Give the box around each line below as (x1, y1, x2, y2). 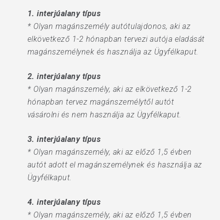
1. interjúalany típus (27, 9, 101, 18)
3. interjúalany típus (27, 135, 101, 144)
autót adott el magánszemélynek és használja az (27, 160, 202, 169)
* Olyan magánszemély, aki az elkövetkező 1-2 (27, 84, 192, 94)
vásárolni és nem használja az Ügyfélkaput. (27, 110, 182, 119)
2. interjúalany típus (27, 72, 101, 81)
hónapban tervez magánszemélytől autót (27, 97, 174, 107)
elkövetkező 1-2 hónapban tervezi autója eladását (27, 34, 205, 44)
